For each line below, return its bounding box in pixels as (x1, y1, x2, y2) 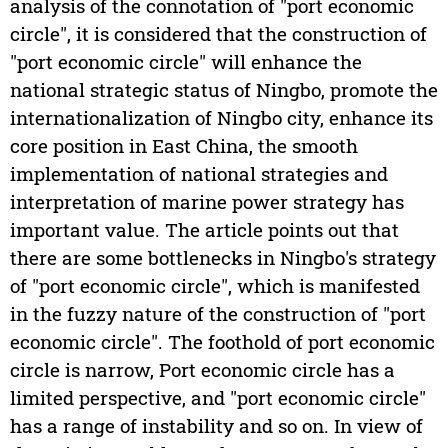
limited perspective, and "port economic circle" (9, 385, 426, 411)
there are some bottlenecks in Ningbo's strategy (9, 245, 436, 271)
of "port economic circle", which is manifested (9, 273, 420, 299)
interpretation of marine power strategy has (9, 189, 404, 215)
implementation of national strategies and (9, 161, 388, 187)
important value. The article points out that (9, 217, 399, 243)
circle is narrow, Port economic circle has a (9, 357, 395, 383)
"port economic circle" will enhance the (9, 49, 362, 75)
